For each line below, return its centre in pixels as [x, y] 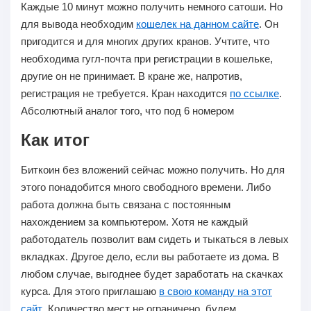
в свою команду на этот [216, 291]
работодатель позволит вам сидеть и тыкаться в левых [155, 239]
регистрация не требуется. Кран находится [125, 93]
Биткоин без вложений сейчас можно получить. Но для [153, 170]
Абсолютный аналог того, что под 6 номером [127, 111]
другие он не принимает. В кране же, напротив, [132, 76]
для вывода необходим [78, 24]
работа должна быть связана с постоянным [126, 204]
